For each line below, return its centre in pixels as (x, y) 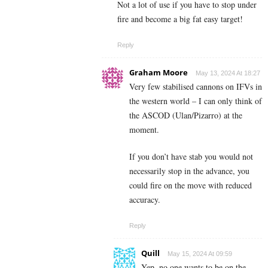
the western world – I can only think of (196, 100)
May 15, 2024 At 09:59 (200, 253)
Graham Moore (159, 72)
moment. (144, 129)
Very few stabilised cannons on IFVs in (196, 86)
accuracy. (145, 199)
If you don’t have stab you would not (191, 156)
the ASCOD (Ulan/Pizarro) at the (186, 115)
